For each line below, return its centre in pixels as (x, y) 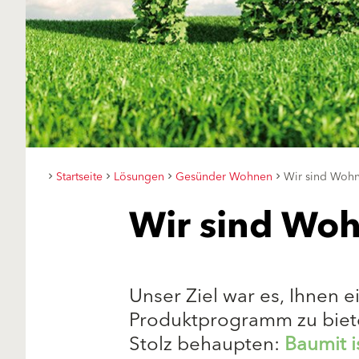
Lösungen (139, 177)
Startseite (79, 177)
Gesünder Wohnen (224, 177)
